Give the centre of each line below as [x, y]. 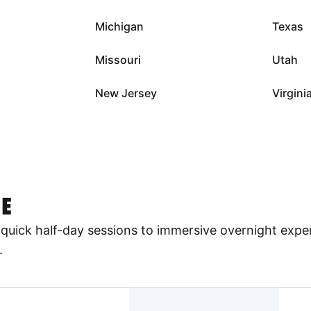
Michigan [120, 26]
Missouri [118, 59]
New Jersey [126, 93]
